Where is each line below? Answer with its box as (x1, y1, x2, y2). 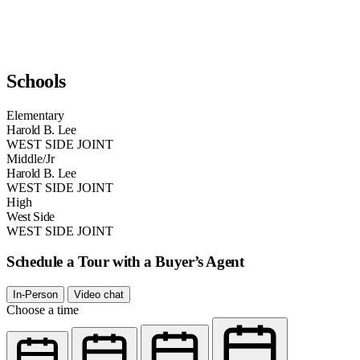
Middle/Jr (6, 151, 55, 166)
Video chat (74, 288, 124, 301)
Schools (6, 70, 66, 92)
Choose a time (6, 303, 79, 317)
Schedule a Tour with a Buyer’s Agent (6, 253, 244, 271)
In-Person (13, 288, 58, 301)
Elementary (6, 108, 64, 122)
